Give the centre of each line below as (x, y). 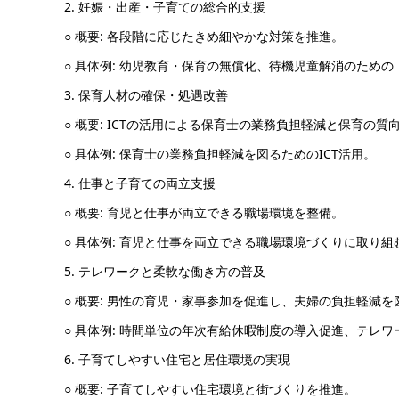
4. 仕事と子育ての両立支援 (140, 183)
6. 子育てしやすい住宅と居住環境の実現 (177, 360)
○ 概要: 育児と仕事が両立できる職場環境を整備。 (204, 213)
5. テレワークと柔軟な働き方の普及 (165, 272)
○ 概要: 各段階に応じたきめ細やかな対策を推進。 (204, 37)
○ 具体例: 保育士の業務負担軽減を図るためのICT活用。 (220, 154)
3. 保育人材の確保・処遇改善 (146, 95)
